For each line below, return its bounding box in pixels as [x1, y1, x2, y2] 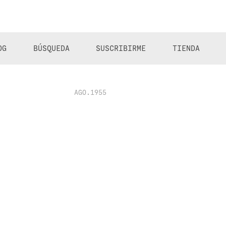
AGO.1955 [74, 88, 107, 97]
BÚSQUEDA [33, 43, 70, 53]
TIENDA [172, 43, 200, 53]
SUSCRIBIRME [96, 43, 146, 53]
